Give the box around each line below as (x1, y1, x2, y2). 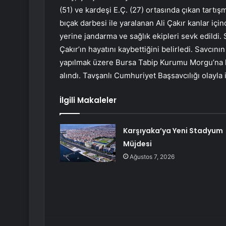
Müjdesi (123, 139, 152, 149)
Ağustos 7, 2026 (129, 153, 175, 161)
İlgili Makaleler (60, 95, 117, 106)
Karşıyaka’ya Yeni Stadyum (123, 126, 223, 136)
